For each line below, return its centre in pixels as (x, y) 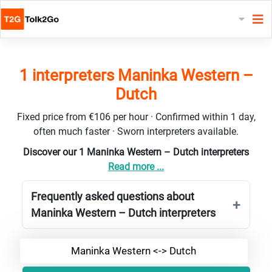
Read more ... (136, 166)
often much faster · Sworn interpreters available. (136, 131)
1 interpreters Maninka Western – (136, 75)
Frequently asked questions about (113, 196)
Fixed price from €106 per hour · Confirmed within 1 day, (136, 117)
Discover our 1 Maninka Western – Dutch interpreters (136, 152)
